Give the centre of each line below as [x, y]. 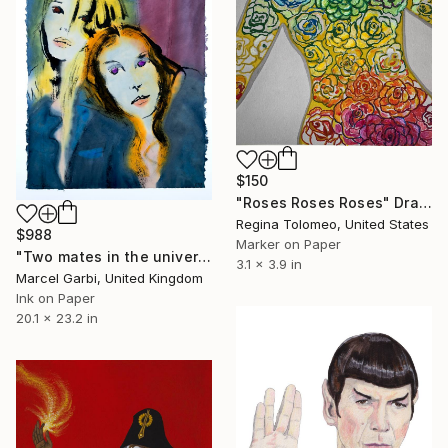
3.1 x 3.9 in [269, 264]
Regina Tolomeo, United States [332, 224]
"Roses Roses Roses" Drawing [425, 203]
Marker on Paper [288, 244]
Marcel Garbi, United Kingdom [109, 277]
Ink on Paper [55, 297]
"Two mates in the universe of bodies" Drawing [204, 256]
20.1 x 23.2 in [57, 317]
